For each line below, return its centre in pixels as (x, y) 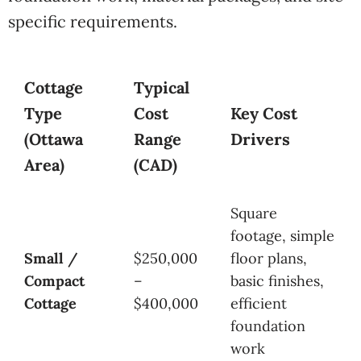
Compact (54, 281)
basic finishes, (277, 281)
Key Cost (264, 113)
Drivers (260, 139)
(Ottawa (54, 139)
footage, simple (282, 236)
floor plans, (269, 258)
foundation (268, 326)
